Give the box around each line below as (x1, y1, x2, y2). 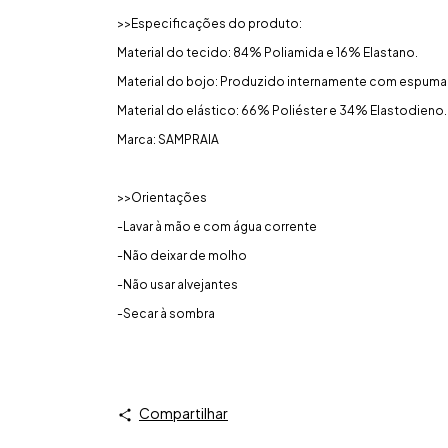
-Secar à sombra (117, 306, 215, 322)
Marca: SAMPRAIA (117, 132, 219, 148)
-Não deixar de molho (117, 248, 247, 264)
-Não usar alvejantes (117, 277, 238, 293)
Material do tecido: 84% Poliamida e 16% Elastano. (117, 45, 418, 61)
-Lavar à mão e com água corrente (117, 219, 317, 235)
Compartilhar (138, 404, 228, 423)
